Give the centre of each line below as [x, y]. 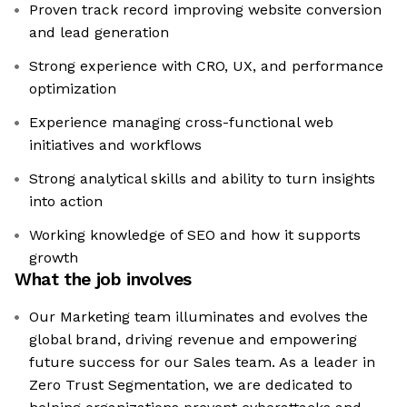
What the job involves [103, 280]
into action [66, 202]
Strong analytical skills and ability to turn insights [202, 179]
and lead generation [99, 33]
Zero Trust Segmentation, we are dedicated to [191, 385]
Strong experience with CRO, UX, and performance [206, 66]
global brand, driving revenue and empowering [193, 340]
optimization [73, 89]
